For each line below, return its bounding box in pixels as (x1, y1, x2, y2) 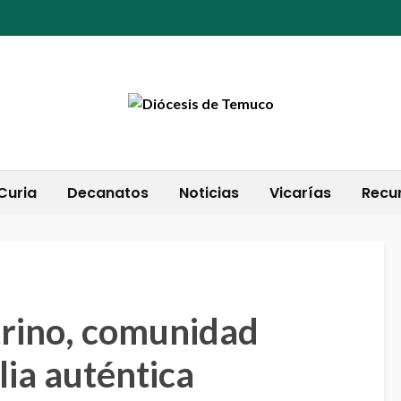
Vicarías (269, 183, 331, 203)
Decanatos (66, 183, 149, 203)
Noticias (178, 183, 239, 203)
